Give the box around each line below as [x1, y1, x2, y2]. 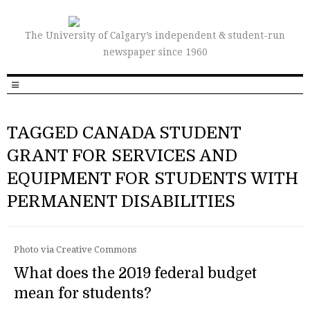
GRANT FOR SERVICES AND [7, 146, 237, 165]
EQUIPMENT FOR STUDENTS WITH [7, 169, 298, 188]
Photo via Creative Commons [14, 244, 136, 255]
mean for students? [14, 285, 152, 302]
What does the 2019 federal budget [14, 265, 257, 282]
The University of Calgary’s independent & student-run [25, 30, 285, 41]
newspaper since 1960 [102, 46, 208, 57]
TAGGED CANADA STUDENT [7, 123, 241, 143]
